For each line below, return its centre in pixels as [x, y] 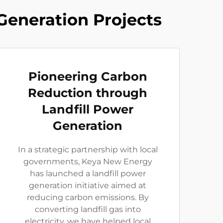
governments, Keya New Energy [88, 162]
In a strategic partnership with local [88, 150]
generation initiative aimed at [88, 185]
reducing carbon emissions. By [88, 197]
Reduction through [88, 93]
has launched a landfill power [88, 173]
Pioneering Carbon [88, 76]
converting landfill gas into [88, 209]
